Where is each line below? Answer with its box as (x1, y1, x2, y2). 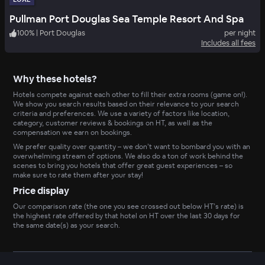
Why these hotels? (13, 73, 98, 86)
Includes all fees (201, 38, 256, 49)
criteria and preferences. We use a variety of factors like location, (13, 109, 230, 119)
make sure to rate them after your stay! (13, 170, 144, 180)
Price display (13, 185, 70, 198)
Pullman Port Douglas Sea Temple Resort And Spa (9, 12, 244, 26)
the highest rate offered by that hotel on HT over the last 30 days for (13, 211, 241, 221)
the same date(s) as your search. (13, 221, 121, 231)
